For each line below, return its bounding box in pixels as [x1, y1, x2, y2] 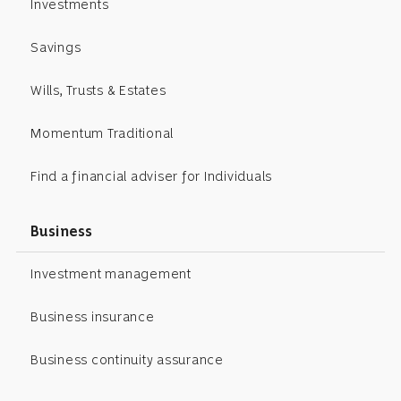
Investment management [30, 265, 192, 282]
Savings [30, 38, 81, 55]
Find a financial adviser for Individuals [30, 167, 272, 184]
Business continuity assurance [30, 351, 224, 368]
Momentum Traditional [30, 124, 174, 141]
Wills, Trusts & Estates [30, 81, 166, 98]
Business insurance [30, 308, 155, 325]
